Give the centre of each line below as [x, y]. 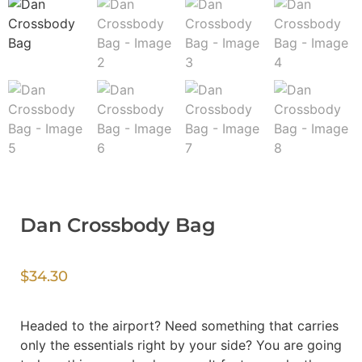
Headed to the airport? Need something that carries [179, 325]
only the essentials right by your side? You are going [181, 345]
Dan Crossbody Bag [118, 225]
